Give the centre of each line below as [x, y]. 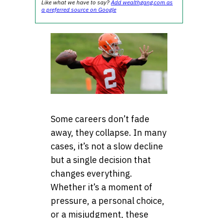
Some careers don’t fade [100, 119]
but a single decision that [101, 160]
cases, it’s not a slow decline [107, 146]
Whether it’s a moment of [101, 187]
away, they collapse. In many [109, 133]
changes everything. [91, 174]
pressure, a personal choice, [108, 201]
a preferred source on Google [79, 9]
